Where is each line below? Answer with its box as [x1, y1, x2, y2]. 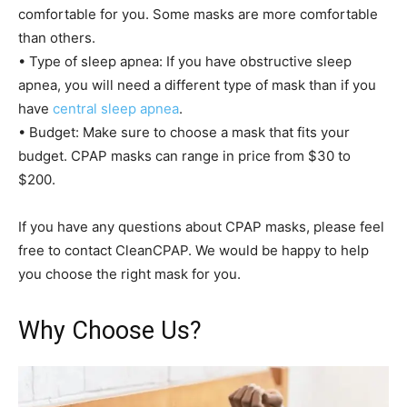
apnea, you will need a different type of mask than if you [18, 75, 376, 94]
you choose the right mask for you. [18, 264, 241, 283]
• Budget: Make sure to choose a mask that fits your [18, 123, 350, 141]
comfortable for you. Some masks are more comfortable [18, 5, 378, 23]
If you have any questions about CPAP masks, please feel [18, 217, 384, 235]
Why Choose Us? [18, 315, 202, 345]
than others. [18, 28, 95, 46]
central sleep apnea [53, 99, 179, 117]
